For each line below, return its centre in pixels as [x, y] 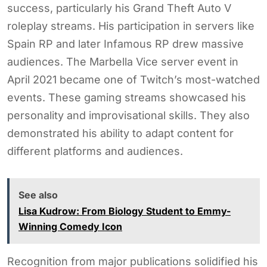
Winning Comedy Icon [70, 226]
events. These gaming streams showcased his [127, 97]
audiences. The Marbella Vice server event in [123, 61]
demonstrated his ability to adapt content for [120, 133]
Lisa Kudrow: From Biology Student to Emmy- [125, 211]
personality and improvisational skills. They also [128, 115]
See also [38, 195]
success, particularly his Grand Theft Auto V [119, 8]
